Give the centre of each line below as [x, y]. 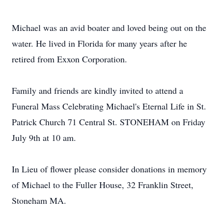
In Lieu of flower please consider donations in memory [109, 169]
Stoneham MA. [39, 200]
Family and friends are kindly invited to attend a [97, 90]
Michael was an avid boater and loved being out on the [109, 27]
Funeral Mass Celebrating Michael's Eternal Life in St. [109, 106]
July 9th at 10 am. [44, 137]
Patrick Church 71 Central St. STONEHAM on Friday [109, 122]
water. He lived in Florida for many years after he [99, 43]
